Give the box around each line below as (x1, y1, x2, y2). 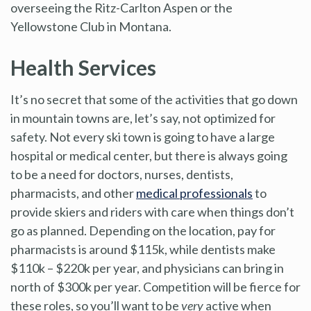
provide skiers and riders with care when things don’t (10, 203, 294, 219)
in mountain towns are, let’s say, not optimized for (10, 110, 276, 126)
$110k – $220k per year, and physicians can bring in (10, 260, 284, 276)
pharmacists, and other (10, 185, 136, 201)
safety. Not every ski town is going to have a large (10, 128, 275, 144)
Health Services (10, 54, 165, 80)
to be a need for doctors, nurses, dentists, (10, 166, 233, 182)
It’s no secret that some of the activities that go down (10, 91, 298, 107)
